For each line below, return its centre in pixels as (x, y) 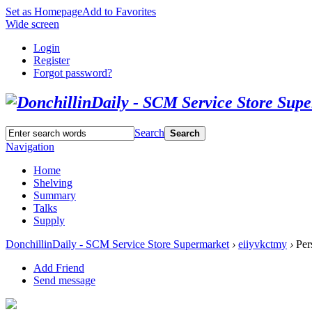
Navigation (30, 146)
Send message (64, 280)
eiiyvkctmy (263, 244)
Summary (55, 195)
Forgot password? (73, 73)
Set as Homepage (44, 11)
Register (52, 60)
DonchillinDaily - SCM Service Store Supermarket (117, 244)
